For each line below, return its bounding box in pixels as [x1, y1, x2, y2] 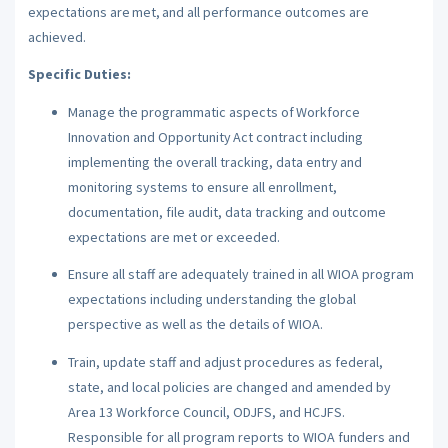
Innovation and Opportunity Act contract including [67, 127, 363, 146]
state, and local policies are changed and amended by [67, 377, 391, 396]
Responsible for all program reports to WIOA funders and [67, 427, 410, 446]
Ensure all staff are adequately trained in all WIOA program [67, 265, 414, 283]
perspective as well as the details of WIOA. [67, 315, 325, 333]
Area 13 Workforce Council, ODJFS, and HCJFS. [67, 402, 345, 421]
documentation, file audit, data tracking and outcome [67, 202, 386, 221]
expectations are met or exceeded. [67, 227, 282, 246]
